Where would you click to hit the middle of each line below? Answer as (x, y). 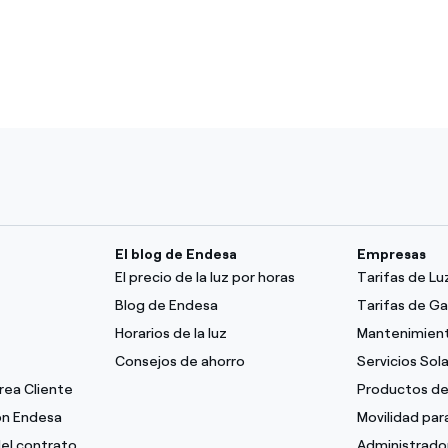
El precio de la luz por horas (205, 277)
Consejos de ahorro (180, 361)
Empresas (391, 254)
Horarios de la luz (171, 333)
